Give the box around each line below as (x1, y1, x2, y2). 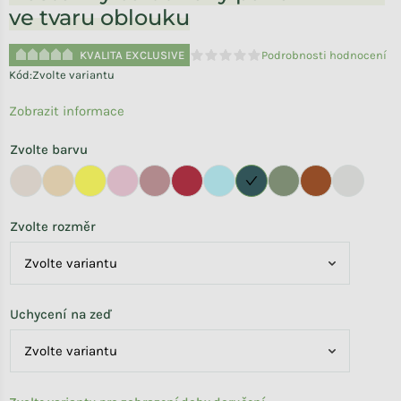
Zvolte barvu (10, 141, 88, 158)
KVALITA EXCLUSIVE (80, 48, 184, 62)
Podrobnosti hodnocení (261, 48, 387, 62)
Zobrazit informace (9, 103, 124, 119)
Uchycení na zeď (10, 306, 112, 322)
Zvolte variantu (32, 68, 115, 81)
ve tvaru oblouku (9, 4, 190, 30)
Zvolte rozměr (10, 218, 96, 235)
